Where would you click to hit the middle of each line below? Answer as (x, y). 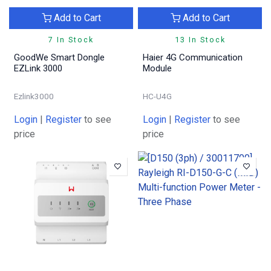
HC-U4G (157, 96)
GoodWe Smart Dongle (59, 57)
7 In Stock (71, 39)
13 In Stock (200, 39)
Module (157, 68)
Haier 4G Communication (193, 57)
